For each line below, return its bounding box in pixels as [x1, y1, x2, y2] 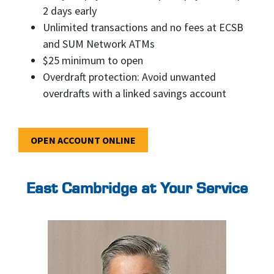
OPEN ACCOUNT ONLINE [31, 134, 136, 146]
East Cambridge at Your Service [26, 181, 248, 197]
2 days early [43, 4, 97, 18]
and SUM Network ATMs [43, 37, 155, 51]
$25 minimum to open [43, 53, 143, 67]
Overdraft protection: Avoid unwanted [43, 70, 216, 84]
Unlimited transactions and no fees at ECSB [43, 20, 243, 34]
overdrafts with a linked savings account [43, 86, 226, 100]
